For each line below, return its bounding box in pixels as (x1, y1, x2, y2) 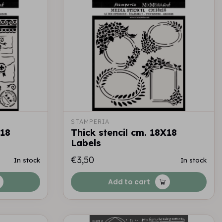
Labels (71, 137, 101, 149)
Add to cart (108, 177, 150, 187)
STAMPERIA (71, 118, 110, 125)
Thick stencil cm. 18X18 (71, 127, 177, 138)
